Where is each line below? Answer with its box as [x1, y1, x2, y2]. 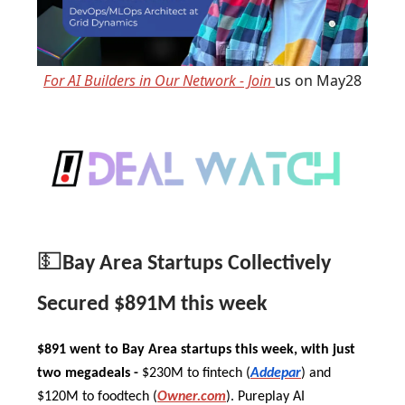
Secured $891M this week [37, 294, 268, 316]
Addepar [250, 366, 301, 381]
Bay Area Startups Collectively [62, 253, 331, 276]
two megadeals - [37, 366, 142, 381]
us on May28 [275, 70, 362, 90]
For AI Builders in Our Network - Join [43, 70, 275, 90]
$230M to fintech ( [142, 366, 250, 381]
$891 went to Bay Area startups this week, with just [37, 343, 355, 358]
